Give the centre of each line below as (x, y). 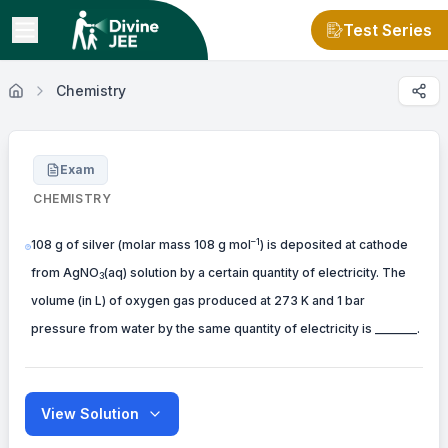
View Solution (90, 413)
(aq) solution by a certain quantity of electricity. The (255, 272)
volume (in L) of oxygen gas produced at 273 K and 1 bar (198, 300)
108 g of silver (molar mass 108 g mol (141, 244)
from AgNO (65, 272)
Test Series (387, 30)
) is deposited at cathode (334, 244)
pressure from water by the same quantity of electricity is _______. (226, 328)
